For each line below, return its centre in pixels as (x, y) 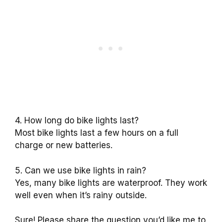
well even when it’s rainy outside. (81, 195)
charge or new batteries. (64, 145)
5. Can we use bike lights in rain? (81, 170)
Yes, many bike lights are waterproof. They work (111, 183)
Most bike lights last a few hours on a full (97, 133)
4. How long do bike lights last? (77, 121)
